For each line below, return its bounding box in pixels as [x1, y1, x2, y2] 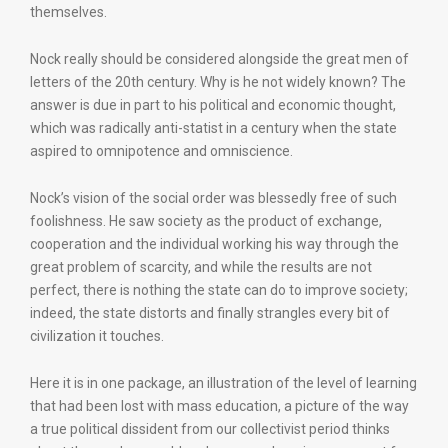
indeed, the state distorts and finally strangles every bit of [30, 305, 390, 321]
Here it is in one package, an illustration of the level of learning [30, 375, 417, 391]
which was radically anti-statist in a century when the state [30, 120, 397, 136]
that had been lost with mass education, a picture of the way [30, 398, 409, 414]
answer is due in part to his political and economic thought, [30, 97, 396, 113]
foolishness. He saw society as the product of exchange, [30, 213, 382, 229]
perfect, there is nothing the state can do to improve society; [30, 282, 408, 298]
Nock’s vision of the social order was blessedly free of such [30, 190, 397, 206]
